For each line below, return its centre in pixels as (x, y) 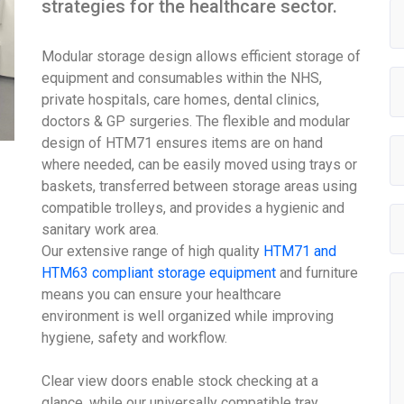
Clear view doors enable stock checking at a (180, 381)
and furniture (317, 273)
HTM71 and (300, 252)
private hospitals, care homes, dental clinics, (181, 100)
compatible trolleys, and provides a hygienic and (193, 208)
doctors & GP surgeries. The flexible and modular (196, 122)
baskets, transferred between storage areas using (200, 187)
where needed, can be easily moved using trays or (200, 165)
